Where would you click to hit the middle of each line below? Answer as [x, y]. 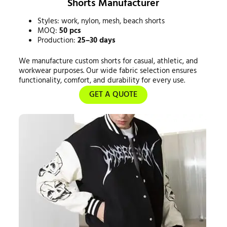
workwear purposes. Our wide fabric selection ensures [107, 71]
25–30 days [97, 40]
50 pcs [70, 31]
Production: [58, 40]
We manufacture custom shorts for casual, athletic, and [108, 61]
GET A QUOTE [113, 95]
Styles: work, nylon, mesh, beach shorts [101, 21]
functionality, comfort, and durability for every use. [102, 81]
